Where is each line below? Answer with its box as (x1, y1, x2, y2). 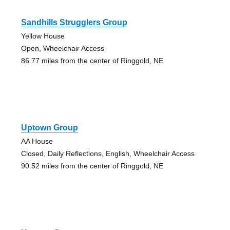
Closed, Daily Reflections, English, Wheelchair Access (21, 149, 195, 158)
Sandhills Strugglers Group (21, 17, 127, 27)
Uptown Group (21, 123, 78, 132)
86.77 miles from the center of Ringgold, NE (21, 56, 163, 65)
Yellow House (21, 31, 65, 40)
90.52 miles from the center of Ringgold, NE (21, 161, 163, 170)
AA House (21, 137, 53, 145)
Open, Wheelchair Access (21, 44, 104, 52)
